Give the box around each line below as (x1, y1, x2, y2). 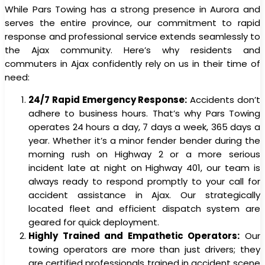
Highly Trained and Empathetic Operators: (28, 229, 240, 242)
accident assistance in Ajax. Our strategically (28, 188, 260, 201)
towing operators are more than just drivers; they (28, 243, 260, 256)
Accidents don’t (187, 93, 261, 106)
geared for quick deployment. (28, 215, 159, 228)
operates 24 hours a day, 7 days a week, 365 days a (28, 120, 260, 133)
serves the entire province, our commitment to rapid (5, 16, 260, 29)
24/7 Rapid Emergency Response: (28, 93, 188, 106)
